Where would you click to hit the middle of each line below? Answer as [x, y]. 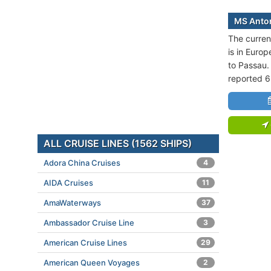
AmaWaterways [72, 203]
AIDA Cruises [68, 183]
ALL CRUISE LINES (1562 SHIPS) [118, 143]
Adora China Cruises [82, 163]
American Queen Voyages [92, 263]
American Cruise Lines [85, 243]
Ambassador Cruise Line [89, 223]
